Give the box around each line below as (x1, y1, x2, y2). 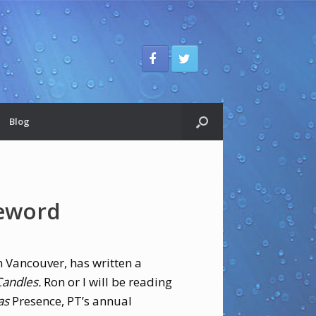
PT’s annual (66, 293, 132, 309)
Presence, (8, 293, 64, 309)
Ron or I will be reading (43, 274, 172, 290)
